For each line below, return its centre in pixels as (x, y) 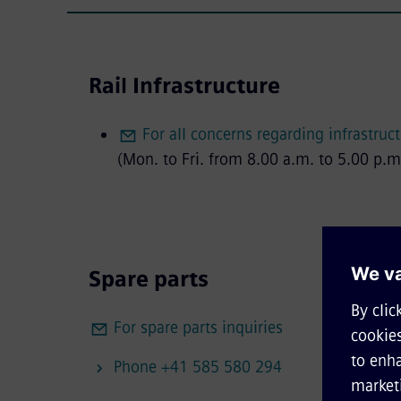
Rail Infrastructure (184, 85)
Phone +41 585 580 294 (197, 367)
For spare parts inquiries (198, 327)
